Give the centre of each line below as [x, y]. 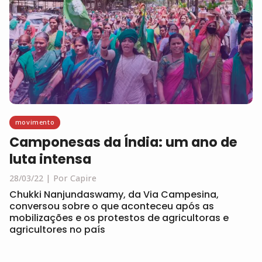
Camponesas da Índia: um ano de [123, 142]
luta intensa [50, 159]
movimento [35, 122]
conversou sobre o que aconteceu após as [112, 206]
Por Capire [75, 178]
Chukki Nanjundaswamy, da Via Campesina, [114, 194]
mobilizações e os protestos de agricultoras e [119, 218]
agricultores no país [57, 229]
